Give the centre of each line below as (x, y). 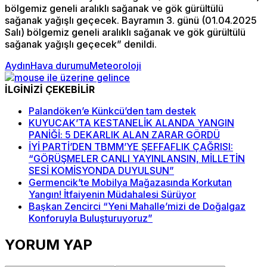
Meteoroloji (115, 66)
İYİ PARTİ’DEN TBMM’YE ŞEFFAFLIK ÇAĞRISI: (131, 147)
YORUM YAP (49, 245)
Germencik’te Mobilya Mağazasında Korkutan (130, 183)
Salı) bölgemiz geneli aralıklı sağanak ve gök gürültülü (125, 32)
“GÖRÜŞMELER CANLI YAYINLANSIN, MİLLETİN (137, 159)
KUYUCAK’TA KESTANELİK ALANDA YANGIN (131, 123)
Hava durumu (60, 66)
